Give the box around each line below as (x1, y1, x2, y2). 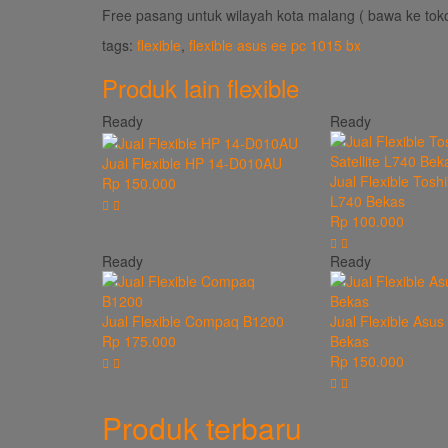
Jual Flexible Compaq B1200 (102, 311, 284, 331)
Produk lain (102, 70, 227, 105)
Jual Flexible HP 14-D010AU (102, 153, 282, 174)
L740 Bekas (329, 191, 405, 211)
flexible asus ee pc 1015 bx (189, 35, 361, 55)
